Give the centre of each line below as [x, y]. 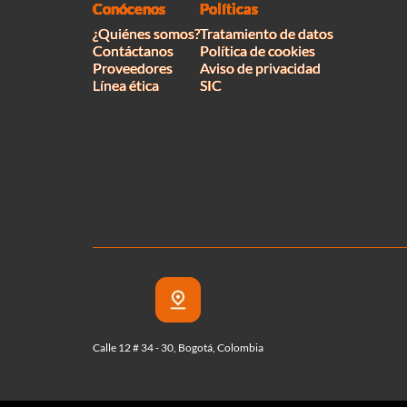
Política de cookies [258, 50]
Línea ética [126, 84]
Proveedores [133, 67]
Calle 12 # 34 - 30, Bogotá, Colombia [178, 347]
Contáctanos [133, 50]
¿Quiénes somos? [146, 33]
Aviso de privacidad [260, 67]
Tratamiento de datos [267, 33]
